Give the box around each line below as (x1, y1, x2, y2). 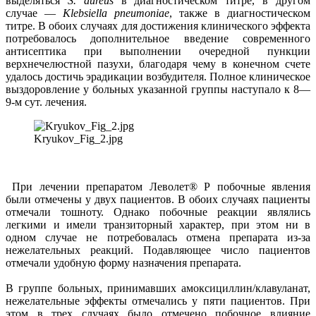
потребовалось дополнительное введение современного (6, 32, 310, 44)
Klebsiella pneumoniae (63, 6, 169, 19)
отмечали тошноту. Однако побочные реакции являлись (6, 205, 310, 218)
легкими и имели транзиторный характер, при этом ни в (6, 218, 310, 231)
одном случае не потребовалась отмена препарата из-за (6, 231, 310, 243)
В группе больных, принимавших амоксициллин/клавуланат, (6, 281, 310, 294)
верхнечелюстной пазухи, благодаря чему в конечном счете (6, 57, 310, 70)
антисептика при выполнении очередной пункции (6, 44, 310, 57)
